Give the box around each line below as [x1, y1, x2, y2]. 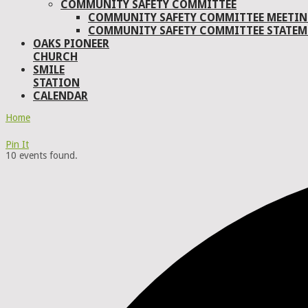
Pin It [5, 139, 29, 151]
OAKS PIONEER [33, 36, 109, 50]
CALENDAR [33, 89, 88, 102]
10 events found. [5, 150, 78, 162]
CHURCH [33, 49, 78, 63]
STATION [33, 76, 80, 89]
